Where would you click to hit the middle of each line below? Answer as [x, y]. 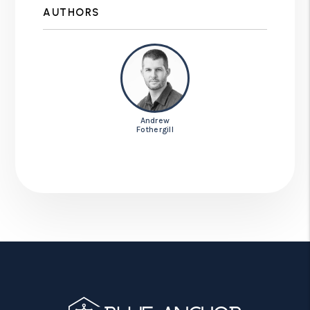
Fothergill [155, 129]
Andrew [155, 120]
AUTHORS [71, 12]
